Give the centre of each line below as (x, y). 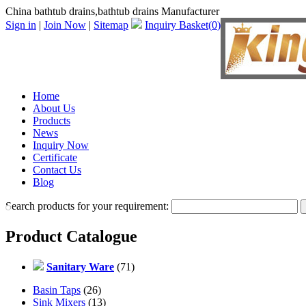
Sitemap (111, 25)
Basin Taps (57, 290)
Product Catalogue (71, 236)
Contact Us (57, 170)
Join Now (65, 25)
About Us (54, 108)
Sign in (21, 25)
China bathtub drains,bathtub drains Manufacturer (112, 11)
